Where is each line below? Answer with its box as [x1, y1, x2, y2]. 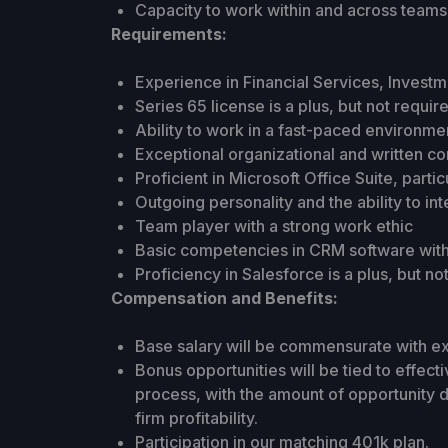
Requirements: [110, 24, 227, 44]
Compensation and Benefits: [110, 288, 338, 308]
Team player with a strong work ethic [134, 216, 413, 236]
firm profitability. [134, 408, 258, 428]
